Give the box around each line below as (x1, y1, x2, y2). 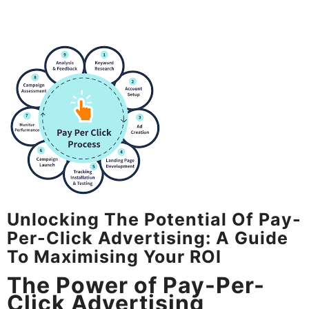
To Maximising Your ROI (7, 246, 221, 267)
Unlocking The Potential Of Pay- (7, 208, 301, 230)
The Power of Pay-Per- (7, 271, 265, 299)
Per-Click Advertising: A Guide (7, 227, 288, 248)
